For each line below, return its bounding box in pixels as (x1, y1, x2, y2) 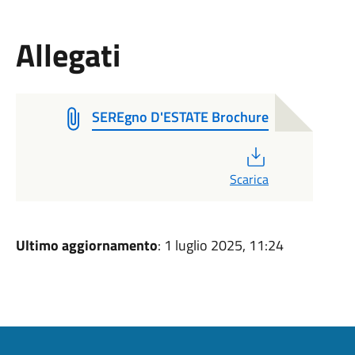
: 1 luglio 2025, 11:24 (157, 235, 284, 256)
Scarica (229, 170, 269, 189)
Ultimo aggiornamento (15, 235, 158, 256)
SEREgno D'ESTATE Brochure (91, 106, 269, 128)
